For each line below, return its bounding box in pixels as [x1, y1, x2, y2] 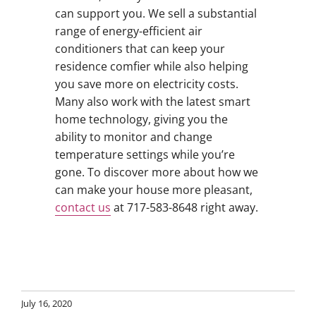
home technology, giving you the [54, 111, 228, 127]
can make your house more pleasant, [54, 181, 253, 197]
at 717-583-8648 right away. [110, 199, 258, 215]
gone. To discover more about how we [54, 164, 258, 180]
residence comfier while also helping [54, 58, 248, 74]
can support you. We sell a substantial [54, 5, 257, 21]
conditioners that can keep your [54, 40, 225, 56]
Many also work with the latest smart [54, 93, 250, 109]
